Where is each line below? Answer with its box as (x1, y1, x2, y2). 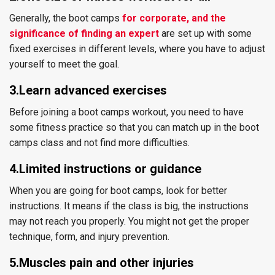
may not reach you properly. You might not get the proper (9, 215, 249, 227)
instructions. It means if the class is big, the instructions (9, 200, 249, 212)
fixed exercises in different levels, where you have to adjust (9, 43, 265, 55)
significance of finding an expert (9, 28, 159, 39)
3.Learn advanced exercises (9, 83, 167, 98)
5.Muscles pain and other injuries (9, 255, 194, 270)
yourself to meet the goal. (9, 58, 119, 70)
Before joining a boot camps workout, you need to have (9, 106, 244, 118)
